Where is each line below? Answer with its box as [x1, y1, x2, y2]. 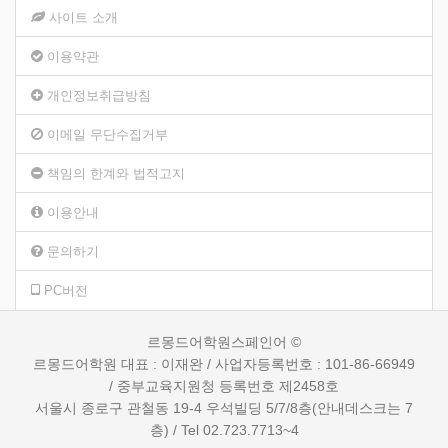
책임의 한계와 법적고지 [47, 166, 185, 182]
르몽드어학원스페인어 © [147, 334, 301, 351]
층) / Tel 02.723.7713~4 [149, 422, 299, 439]
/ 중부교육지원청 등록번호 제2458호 [109, 378, 339, 395]
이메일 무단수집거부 [47, 127, 168, 143]
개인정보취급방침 [47, 88, 151, 104]
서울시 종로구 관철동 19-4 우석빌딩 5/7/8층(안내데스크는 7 [35, 400, 413, 417]
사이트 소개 [49, 10, 118, 26]
